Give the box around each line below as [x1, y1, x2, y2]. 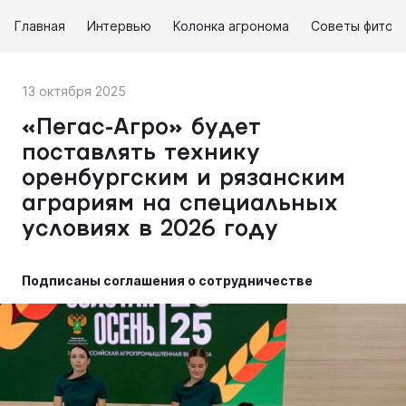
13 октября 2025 [22, 83, 126, 99]
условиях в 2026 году [22, 219, 278, 241]
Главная [14, 18, 65, 34]
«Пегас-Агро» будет [22, 118, 261, 140]
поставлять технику [22, 143, 260, 165]
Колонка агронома [173, 18, 289, 34]
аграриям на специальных [22, 194, 338, 216]
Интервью [87, 18, 151, 34]
